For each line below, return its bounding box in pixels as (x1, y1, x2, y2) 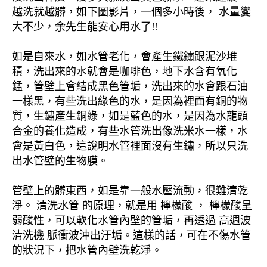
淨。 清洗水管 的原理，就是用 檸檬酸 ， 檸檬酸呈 (12, 200, 252, 212)
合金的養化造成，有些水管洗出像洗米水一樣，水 (12, 125, 248, 138)
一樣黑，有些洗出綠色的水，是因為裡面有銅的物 (12, 95, 248, 108)
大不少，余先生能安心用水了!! (12, 21, 159, 33)
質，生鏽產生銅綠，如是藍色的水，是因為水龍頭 (12, 110, 248, 123)
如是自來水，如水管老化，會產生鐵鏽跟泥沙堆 (12, 51, 237, 63)
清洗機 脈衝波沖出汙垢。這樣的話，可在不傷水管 (12, 229, 251, 242)
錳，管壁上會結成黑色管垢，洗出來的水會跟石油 (12, 80, 248, 93)
